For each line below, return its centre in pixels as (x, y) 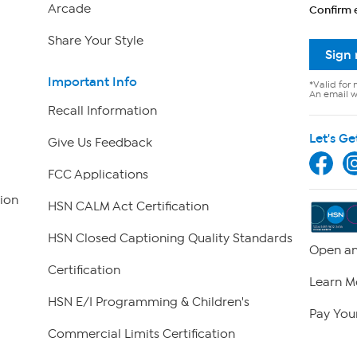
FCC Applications (98, 175)
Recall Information (102, 111)
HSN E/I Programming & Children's (148, 302)
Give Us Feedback (100, 143)
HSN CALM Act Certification (128, 207)
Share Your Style (95, 40)
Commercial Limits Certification (141, 334)
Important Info (92, 82)
